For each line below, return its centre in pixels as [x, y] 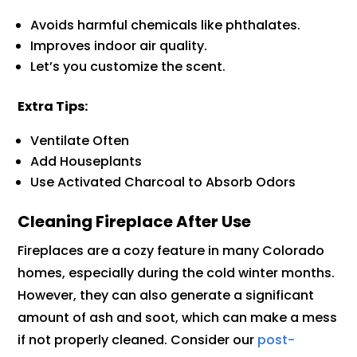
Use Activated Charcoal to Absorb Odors [163, 182]
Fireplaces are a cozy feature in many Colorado [171, 251]
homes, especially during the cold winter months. [177, 273]
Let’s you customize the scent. [128, 67]
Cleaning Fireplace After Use [135, 222]
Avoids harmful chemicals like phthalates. [166, 25]
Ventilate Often [80, 141]
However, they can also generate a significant [166, 296]
